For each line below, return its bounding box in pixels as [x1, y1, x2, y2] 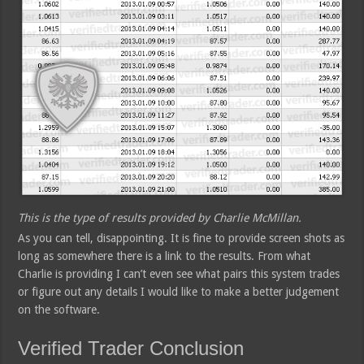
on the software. [18, 303, 101, 317]
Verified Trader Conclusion [18, 337, 245, 360]
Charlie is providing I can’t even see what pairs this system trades [18, 267, 340, 281]
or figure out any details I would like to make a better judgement [18, 285, 340, 299]
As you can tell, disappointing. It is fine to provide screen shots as [18, 232, 345, 245]
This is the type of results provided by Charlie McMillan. [18, 211, 302, 225]
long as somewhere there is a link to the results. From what [18, 249, 311, 263]
